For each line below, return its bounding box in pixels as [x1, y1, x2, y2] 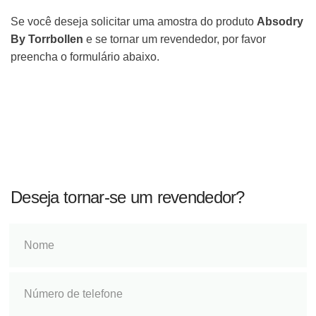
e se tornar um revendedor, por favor [83, 32, 266, 45]
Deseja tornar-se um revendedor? [11, 188, 245, 207]
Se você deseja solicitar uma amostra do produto [11, 15, 257, 28]
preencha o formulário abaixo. [11, 50, 159, 63]
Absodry [257, 15, 303, 28]
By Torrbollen [11, 32, 83, 45]
